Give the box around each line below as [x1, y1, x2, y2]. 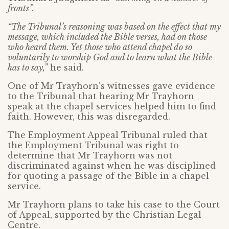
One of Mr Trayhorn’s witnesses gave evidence [8, 81, 215, 91]
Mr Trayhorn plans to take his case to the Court [8, 199, 220, 210]
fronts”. [8, 3, 34, 14]
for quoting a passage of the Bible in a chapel [8, 171, 209, 181]
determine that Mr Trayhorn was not [8, 150, 172, 161]
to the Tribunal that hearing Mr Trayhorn [8, 91, 194, 102]
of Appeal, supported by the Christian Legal [8, 210, 201, 220]
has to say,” [8, 62, 48, 73]
